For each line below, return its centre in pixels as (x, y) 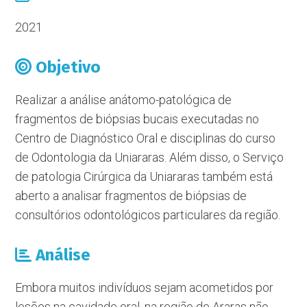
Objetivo (66, 67)
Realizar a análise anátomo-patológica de (124, 100)
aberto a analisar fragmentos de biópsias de (131, 196)
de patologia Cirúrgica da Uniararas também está (144, 176)
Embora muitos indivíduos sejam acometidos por (145, 287)
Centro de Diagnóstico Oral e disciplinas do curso (146, 138)
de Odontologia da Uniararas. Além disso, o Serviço (150, 157)
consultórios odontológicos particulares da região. (148, 215)
